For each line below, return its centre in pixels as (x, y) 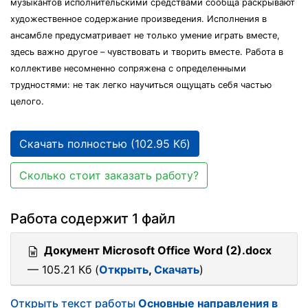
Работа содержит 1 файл (93, 219)
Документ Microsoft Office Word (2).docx (158, 250)
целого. (27, 101)
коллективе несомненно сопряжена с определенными (128, 68)
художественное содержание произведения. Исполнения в (139, 19)
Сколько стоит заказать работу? (109, 175)
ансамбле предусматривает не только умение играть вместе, (145, 35)
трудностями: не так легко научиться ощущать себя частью (141, 85)
